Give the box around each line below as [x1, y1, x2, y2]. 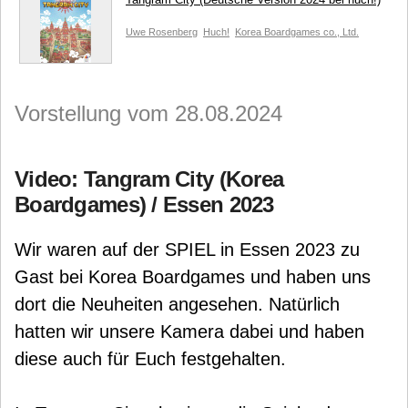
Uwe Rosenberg [126, 26, 198, 37]
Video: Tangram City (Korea [15, 167, 284, 191]
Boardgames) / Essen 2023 [15, 192, 274, 217]
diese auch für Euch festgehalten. [15, 349, 286, 369]
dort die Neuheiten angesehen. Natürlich [15, 294, 340, 314]
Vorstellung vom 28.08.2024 [15, 101, 282, 126]
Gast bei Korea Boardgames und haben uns [15, 267, 371, 287]
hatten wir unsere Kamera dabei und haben [15, 321, 364, 342]
